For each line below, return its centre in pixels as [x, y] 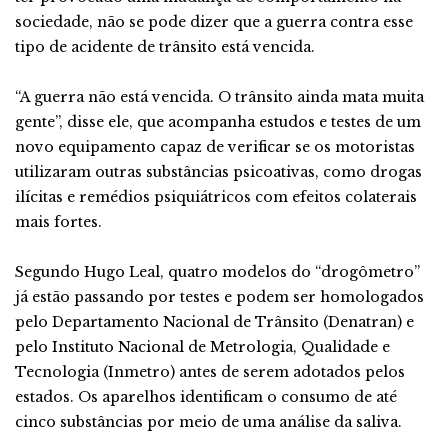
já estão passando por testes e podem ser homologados [219, 297]
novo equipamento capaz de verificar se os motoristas [215, 147]
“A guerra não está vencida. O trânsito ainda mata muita [219, 97]
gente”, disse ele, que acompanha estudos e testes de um [218, 122]
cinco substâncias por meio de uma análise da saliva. [208, 422]
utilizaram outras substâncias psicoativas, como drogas [218, 172]
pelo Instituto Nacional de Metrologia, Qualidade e [202, 347]
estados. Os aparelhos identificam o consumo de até [206, 397]
